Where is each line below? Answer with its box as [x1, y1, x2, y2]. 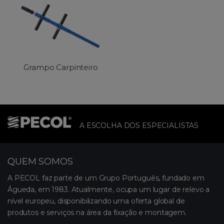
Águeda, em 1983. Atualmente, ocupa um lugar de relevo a [7, 184, 210, 194]
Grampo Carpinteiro [23, 62, 98, 72]
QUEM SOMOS [7, 155, 73, 167]
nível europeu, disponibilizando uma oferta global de [7, 196, 185, 205]
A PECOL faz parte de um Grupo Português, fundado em [7, 173, 204, 182]
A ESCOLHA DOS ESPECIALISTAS [79, 120, 199, 130]
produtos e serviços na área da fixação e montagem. [7, 207, 186, 217]
